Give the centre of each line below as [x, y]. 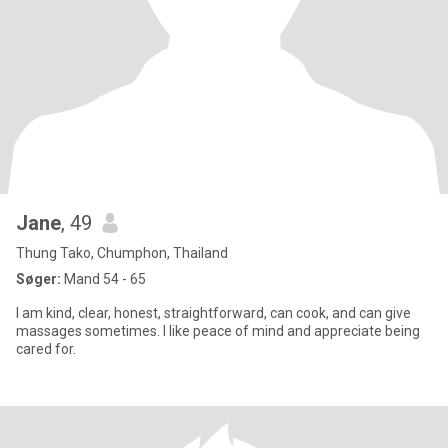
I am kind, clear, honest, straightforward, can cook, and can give [213, 313]
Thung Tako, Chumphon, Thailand [122, 253]
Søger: [38, 279]
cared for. [46, 349]
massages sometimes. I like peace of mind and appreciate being [218, 331]
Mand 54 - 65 [103, 279]
